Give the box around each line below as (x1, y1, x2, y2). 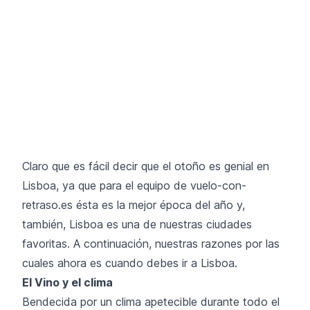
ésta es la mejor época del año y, (73, 197, 245, 212)
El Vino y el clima (22, 275, 113, 289)
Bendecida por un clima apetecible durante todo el (22, 294, 280, 309)
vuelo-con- (190, 178, 246, 192)
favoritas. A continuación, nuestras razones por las (22, 236, 280, 250)
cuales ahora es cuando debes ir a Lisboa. (22, 255, 237, 270)
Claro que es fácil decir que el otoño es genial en (22, 158, 269, 173)
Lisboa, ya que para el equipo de (22, 178, 190, 192)
